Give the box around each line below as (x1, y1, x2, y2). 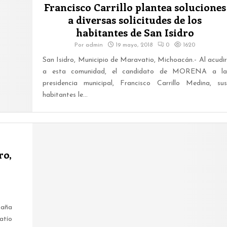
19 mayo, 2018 (116, 42, 153, 48)
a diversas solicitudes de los (68, 12, 202, 26)
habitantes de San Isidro (75, 25, 194, 39)
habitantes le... (43, 91, 88, 99)
